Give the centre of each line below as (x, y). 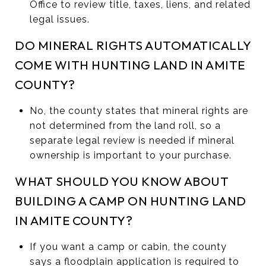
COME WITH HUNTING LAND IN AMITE (130, 64)
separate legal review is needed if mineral (132, 140)
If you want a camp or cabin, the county (128, 246)
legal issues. (59, 19)
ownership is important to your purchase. (130, 155)
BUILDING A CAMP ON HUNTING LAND (131, 200)
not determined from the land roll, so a (125, 125)
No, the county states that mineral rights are (139, 110)
